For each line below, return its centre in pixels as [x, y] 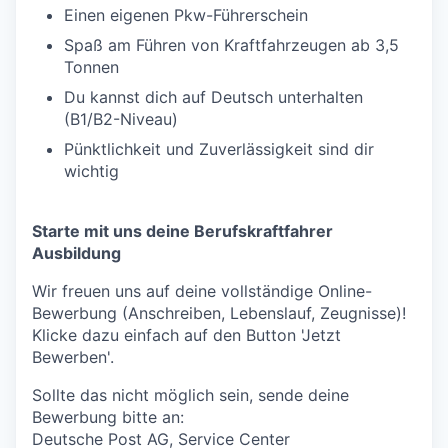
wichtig [91, 171]
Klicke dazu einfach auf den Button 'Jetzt [186, 335]
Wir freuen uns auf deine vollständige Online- [202, 291]
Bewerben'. [73, 357]
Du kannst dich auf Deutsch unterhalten [213, 97]
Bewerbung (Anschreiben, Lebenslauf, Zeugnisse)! [219, 313]
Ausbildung [76, 253]
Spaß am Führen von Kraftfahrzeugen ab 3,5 [231, 45]
